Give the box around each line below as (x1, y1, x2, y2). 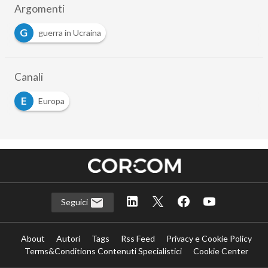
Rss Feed (121, 233, 156, 244)
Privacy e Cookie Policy (166, 233, 252, 244)
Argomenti (14, 2, 65, 15)
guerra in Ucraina (38, 27, 101, 38)
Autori (56, 233, 81, 244)
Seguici (60, 196, 90, 207)
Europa (38, 95, 65, 106)
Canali (14, 70, 43, 83)
